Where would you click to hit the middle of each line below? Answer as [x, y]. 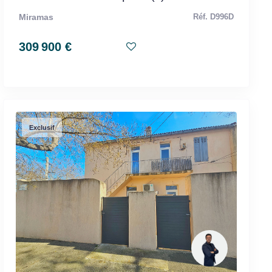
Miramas [36, 17]
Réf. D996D [213, 17]
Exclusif [42, 127]
